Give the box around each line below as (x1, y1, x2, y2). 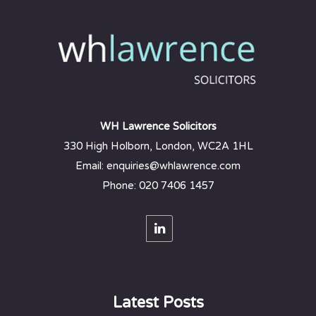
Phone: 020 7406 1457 (102, 179, 214, 192)
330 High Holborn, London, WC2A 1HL (63, 140, 253, 152)
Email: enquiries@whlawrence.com (75, 159, 241, 172)
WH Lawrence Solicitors (99, 120, 217, 133)
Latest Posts (112, 293, 204, 312)
